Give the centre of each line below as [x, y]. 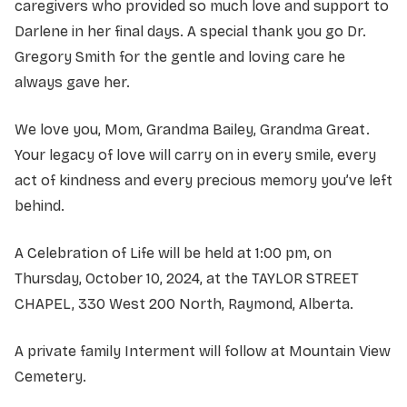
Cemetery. [50, 376]
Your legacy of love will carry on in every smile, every [195, 154]
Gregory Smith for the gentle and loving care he [180, 56]
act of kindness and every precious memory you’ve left [203, 180]
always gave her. [74, 82]
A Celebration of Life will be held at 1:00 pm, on [173, 253]
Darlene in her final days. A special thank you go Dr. [190, 31]
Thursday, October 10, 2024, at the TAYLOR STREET [187, 278]
